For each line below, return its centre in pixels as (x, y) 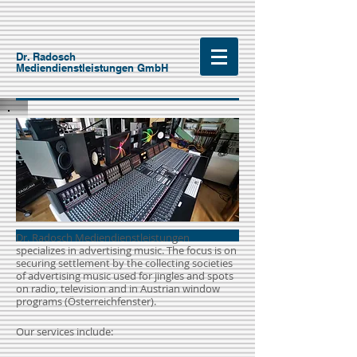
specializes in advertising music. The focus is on (126, 250)
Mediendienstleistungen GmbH (92, 68)
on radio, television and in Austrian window (118, 288)
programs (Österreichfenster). (86, 301)
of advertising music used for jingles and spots (125, 276)
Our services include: (65, 331)
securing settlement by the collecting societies (124, 263)
